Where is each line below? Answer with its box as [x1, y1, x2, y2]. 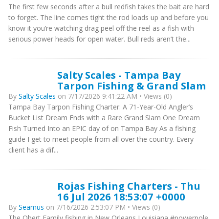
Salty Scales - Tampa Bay [57, 68, 180, 82]
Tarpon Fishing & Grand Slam [57, 79, 206, 92]
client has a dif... [8, 145, 58, 154]
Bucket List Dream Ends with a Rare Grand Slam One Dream [8, 113, 200, 122]
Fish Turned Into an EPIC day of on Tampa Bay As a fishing [8, 124, 196, 133]
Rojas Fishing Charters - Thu [57, 179, 200, 193]
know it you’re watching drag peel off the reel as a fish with [8, 23, 194, 33]
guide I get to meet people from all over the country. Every [8, 134, 194, 144]
